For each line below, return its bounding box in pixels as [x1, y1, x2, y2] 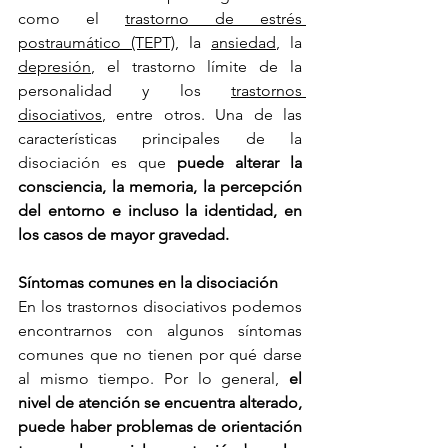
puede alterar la [177, 153, 302, 172]
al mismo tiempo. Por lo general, [18, 369, 289, 388]
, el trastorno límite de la [91, 57, 302, 76]
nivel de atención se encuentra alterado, [18, 393, 302, 412]
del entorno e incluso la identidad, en [18, 201, 302, 220]
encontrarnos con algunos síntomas [18, 321, 302, 340]
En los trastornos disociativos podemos [18, 297, 302, 316]
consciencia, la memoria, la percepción [18, 177, 302, 196]
